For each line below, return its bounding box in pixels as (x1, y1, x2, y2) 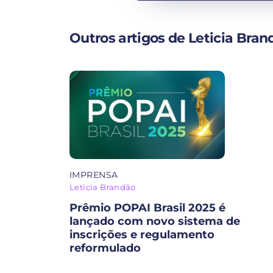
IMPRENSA (69, 169, 118, 180)
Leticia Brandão (69, 182, 136, 192)
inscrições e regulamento (69, 227, 214, 241)
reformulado (69, 241, 141, 255)
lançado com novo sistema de (69, 214, 240, 228)
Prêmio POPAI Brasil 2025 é (69, 200, 225, 214)
